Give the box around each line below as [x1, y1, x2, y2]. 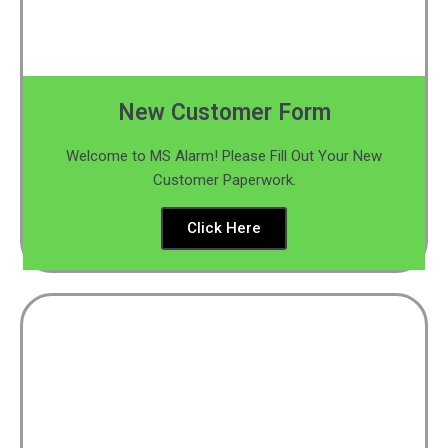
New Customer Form [117, 99, 331, 126]
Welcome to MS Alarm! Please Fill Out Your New [66, 147, 382, 165]
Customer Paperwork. [152, 171, 296, 189]
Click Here [187, 219, 261, 237]
